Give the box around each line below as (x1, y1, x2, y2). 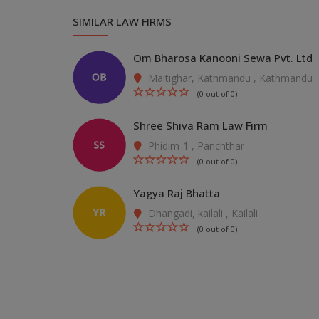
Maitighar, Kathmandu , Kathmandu (145, 71, 313, 85)
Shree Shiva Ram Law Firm (133, 118, 268, 132)
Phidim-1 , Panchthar (145, 139, 244, 152)
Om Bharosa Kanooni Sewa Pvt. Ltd (133, 51, 313, 65)
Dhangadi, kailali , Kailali (145, 206, 258, 220)
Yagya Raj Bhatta (133, 186, 220, 200)
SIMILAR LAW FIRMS (73, 14, 172, 28)
